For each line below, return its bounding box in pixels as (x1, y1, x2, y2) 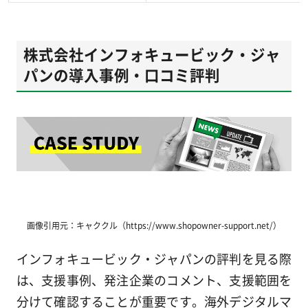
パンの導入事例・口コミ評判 (23, 63, 220, 85)
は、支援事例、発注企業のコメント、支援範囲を (16, 271, 292, 289)
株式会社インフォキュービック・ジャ (23, 43, 280, 65)
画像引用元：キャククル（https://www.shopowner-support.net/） (27, 219, 281, 232)
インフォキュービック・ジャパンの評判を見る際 (16, 250, 292, 268)
